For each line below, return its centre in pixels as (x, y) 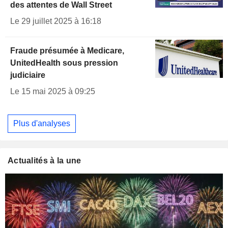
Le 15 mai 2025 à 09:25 (53, 92)
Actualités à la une (45, 160)
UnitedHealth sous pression (64, 63)
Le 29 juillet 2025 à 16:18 (56, 21)
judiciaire (28, 75)
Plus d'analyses (42, 123)
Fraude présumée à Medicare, (67, 51)
